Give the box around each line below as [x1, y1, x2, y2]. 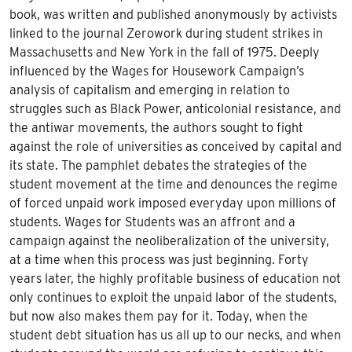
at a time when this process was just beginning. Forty [9, 251, 309, 267]
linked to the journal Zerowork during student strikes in [9, 25, 323, 41]
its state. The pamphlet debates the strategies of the [9, 157, 307, 173]
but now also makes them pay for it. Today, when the [9, 308, 308, 324]
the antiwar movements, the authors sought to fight [9, 119, 303, 135]
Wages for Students [64, 214, 175, 229]
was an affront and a [175, 214, 295, 229]
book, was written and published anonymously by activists [9, 6, 337, 22]
